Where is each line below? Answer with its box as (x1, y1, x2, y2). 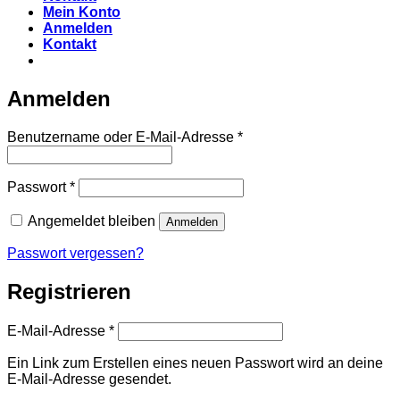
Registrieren (7, 279, 131, 304)
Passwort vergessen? (7, 246, 144, 262)
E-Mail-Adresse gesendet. (7, 371, 171, 387)
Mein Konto (43, 4, 121, 21)
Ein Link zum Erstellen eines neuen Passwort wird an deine (7, 355, 383, 371)
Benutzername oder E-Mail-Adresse (7, 129, 237, 146)
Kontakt (43, 37, 96, 53)
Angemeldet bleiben (28, 213, 155, 229)
